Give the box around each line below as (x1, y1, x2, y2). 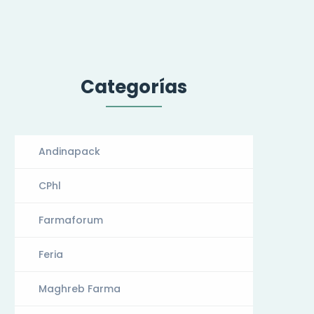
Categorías (80, 74, 187, 100)
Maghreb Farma (39, 282, 121, 296)
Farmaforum (39, 213, 103, 227)
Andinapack (39, 144, 100, 158)
